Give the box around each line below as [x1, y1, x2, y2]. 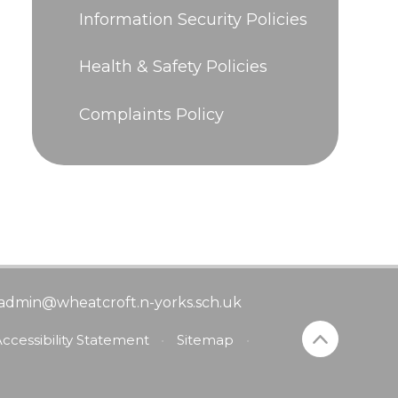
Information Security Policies [78, 9, 307, 29]
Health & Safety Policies [78, 57, 267, 77]
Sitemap [177, 331, 235, 349]
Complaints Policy [78, 105, 224, 125]
